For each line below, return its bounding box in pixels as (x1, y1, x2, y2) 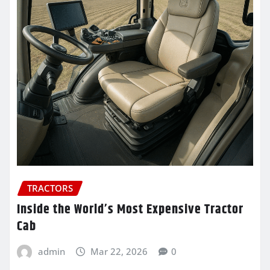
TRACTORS (27, 181, 73, 194)
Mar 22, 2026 (90, 245, 148, 258)
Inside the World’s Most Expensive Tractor (17, 199, 243, 221)
